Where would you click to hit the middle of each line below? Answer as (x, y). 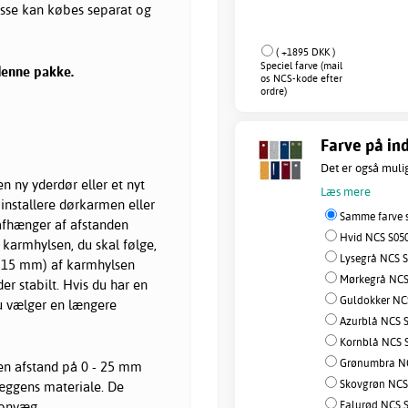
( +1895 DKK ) (306, 51)
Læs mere (346, 191)
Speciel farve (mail (301, 65)
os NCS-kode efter (301, 78)
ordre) (274, 91)
